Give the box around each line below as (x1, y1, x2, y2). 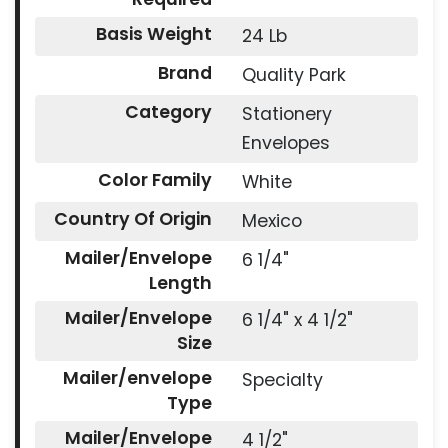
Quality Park (241, 63, 346, 88)
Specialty (241, 368, 323, 393)
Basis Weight (95, 22, 212, 47)
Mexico (241, 209, 302, 234)
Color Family (97, 168, 212, 193)
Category (124, 100, 212, 125)
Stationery (241, 102, 332, 127)
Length (148, 271, 212, 296)
